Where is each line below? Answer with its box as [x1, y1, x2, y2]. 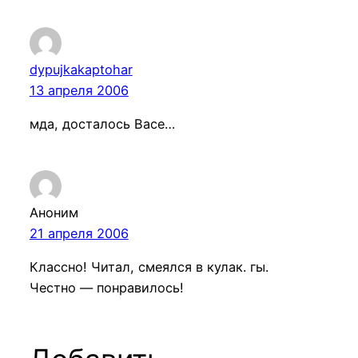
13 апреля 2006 [29, 82, 129, 98]
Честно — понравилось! [29, 280, 184, 296]
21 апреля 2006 [29, 225, 129, 241]
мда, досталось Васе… [29, 115, 175, 132]
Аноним [29, 204, 78, 221]
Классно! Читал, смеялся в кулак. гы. [29, 259, 268, 276]
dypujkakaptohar [29, 61, 133, 78]
